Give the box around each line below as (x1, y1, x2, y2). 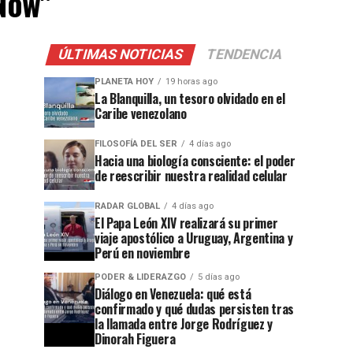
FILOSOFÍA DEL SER (95, 139, 177, 149)
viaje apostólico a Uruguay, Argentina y (95, 229, 293, 247)
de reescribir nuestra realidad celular (95, 166, 288, 185)
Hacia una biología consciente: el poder (95, 151, 295, 170)
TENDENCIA (204, 46, 284, 62)
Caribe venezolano (95, 104, 187, 123)
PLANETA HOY (95, 76, 154, 87)
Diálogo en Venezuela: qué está (95, 284, 251, 303)
